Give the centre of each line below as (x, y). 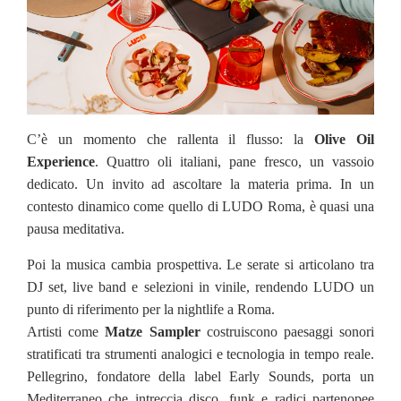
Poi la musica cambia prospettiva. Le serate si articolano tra (200, 264)
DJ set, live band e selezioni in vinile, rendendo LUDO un (200, 286)
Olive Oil (345, 139)
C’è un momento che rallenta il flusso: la (171, 139)
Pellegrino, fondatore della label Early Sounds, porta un (200, 376)
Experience (61, 161)
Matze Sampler (153, 331)
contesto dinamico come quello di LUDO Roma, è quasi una (200, 206)
